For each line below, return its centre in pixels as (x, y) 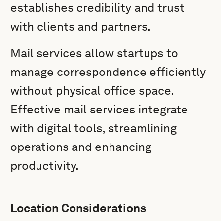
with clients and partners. (81, 26)
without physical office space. (92, 91)
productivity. (45, 166)
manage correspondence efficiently (108, 72)
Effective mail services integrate (99, 109)
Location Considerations (78, 208)
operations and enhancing (81, 147)
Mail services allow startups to (94, 53)
